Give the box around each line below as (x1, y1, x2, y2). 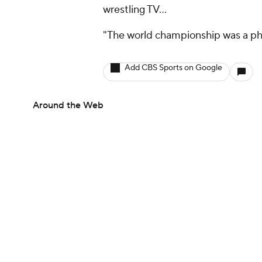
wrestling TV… (103, 2, 169, 16)
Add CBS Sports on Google (125, 62, 222, 73)
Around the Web (33, 99, 104, 111)
